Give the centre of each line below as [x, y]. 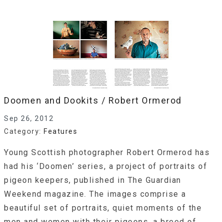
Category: [24, 132]
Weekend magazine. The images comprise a [95, 194]
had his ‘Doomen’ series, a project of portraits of [106, 166]
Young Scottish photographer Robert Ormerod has [107, 153]
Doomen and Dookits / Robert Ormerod [93, 100]
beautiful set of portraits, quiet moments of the [103, 208]
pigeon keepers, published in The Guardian [93, 180]
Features [60, 132]
